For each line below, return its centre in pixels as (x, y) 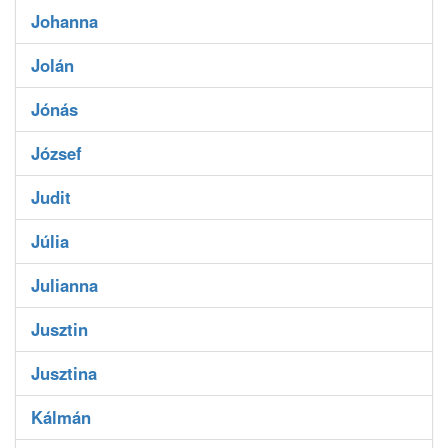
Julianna (64, 285)
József (56, 153)
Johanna (64, 21)
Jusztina (64, 373)
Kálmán (61, 417)
